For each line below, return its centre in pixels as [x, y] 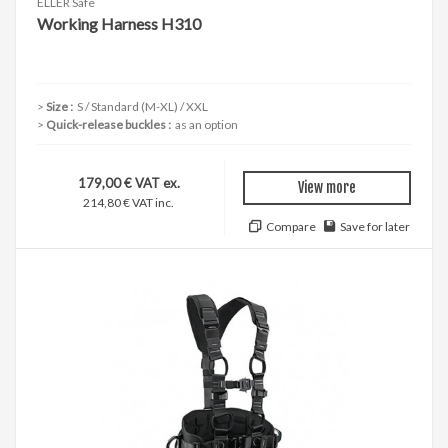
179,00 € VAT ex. [128, 183]
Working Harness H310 [119, 24]
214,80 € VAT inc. [128, 203]
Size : [60, 107]
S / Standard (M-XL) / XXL [142, 107]
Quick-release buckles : [109, 125]
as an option [205, 125]
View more [327, 188]
